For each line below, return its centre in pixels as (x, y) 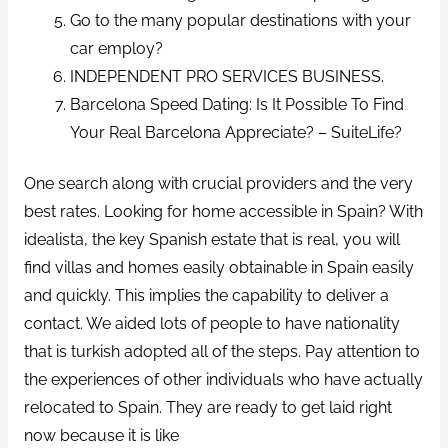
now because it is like (101, 436)
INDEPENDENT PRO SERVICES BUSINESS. (227, 76)
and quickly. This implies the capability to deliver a (206, 296)
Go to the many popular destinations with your (241, 20)
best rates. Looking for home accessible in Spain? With (223, 212)
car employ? (117, 48)
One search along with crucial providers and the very (218, 184)
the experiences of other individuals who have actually (223, 380)
